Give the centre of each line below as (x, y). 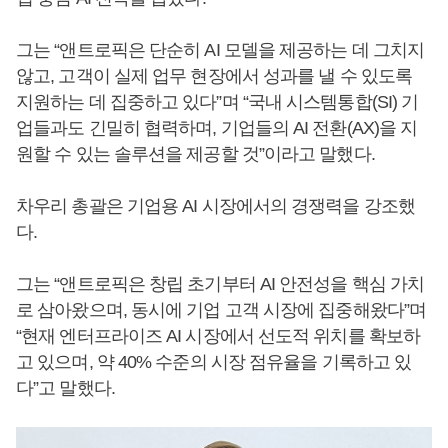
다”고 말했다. (65, 388)
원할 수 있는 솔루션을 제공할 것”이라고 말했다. (195, 154)
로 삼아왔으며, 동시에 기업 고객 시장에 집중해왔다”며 (221, 310)
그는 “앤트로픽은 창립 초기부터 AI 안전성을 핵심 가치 (220, 284)
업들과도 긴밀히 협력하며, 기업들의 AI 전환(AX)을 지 (217, 128)
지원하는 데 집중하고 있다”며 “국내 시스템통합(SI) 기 (217, 102)
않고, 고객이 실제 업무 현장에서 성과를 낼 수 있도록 (214, 76)
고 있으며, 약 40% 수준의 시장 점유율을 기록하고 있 (214, 362)
